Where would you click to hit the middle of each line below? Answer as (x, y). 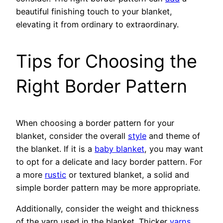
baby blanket (119, 149)
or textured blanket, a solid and (128, 174)
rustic (56, 174)
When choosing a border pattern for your (95, 123)
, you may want (174, 149)
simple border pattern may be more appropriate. (108, 187)
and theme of (173, 136)
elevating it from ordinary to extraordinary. (97, 24)
